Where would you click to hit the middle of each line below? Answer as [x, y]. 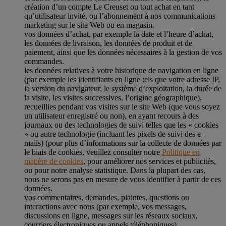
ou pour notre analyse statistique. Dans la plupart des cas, [115, 170]
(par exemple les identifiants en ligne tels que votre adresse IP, [122, 79]
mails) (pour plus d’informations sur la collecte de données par [123, 143]
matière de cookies [54, 161]
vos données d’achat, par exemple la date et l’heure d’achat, [119, 34]
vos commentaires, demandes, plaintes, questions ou [107, 197]
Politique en [181, 152]
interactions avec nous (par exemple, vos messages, [105, 206]
